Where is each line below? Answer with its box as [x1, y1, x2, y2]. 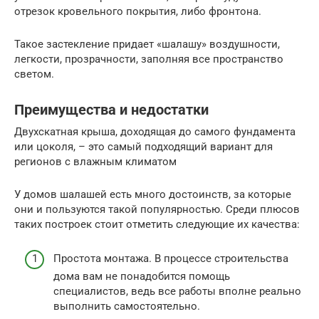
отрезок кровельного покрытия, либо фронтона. [14, 4, 261, 18]
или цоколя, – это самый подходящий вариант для [14, 140, 273, 153]
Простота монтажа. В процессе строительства [53, 252, 288, 266]
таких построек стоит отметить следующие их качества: [14, 217, 300, 231]
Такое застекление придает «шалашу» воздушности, [14, 37, 280, 51]
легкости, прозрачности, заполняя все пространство [14, 52, 283, 66]
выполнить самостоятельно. [53, 300, 200, 313]
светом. [14, 67, 54, 80]
